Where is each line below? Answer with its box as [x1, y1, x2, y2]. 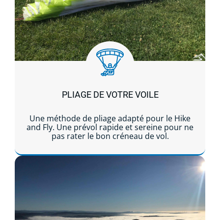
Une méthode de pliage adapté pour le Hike [29, 112, 191, 124]
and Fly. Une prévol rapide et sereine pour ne [27, 121, 193, 133]
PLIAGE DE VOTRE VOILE [61, 89, 159, 100]
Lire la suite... [86, 168, 134, 180]
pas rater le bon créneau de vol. [51, 130, 169, 141]
